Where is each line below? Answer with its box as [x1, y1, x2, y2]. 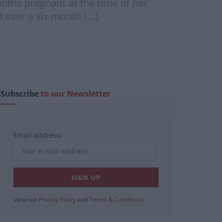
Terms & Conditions [89, 195, 144, 204]
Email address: [13, 130, 62, 140]
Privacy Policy [39, 195, 76, 204]
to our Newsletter [41, 88, 111, 100]
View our [13, 195, 39, 204]
